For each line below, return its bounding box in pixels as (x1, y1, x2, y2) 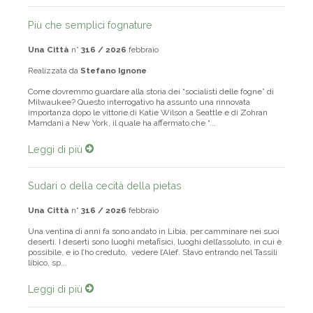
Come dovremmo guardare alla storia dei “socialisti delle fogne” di (28, 87, 274, 97)
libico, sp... (28, 258, 67, 268)
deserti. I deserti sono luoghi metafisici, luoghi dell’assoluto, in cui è (28, 237, 282, 247)
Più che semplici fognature (28, 19, 152, 31)
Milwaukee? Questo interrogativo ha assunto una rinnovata (28, 97, 250, 108)
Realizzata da (28, 66, 80, 76)
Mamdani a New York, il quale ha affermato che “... (28, 118, 216, 129)
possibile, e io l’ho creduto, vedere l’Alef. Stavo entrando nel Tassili (28, 247, 277, 258)
